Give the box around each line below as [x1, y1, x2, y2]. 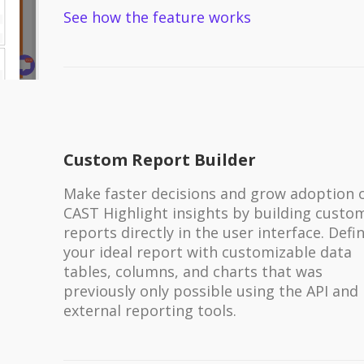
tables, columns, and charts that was [63, 261, 323, 281]
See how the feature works [63, 6, 251, 27]
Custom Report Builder [63, 148, 256, 171]
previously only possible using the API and [63, 280, 358, 301]
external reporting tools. [63, 300, 236, 320]
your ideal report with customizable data [63, 241, 352, 262]
